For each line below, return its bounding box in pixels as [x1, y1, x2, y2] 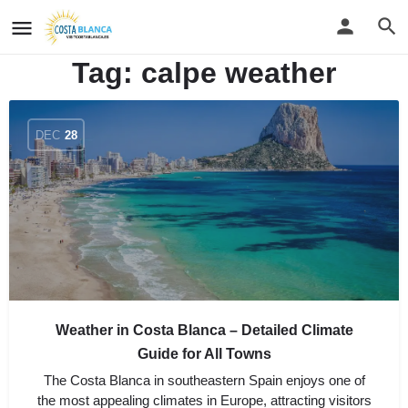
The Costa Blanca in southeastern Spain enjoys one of [43, 372, 365, 388]
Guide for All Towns [137, 346, 271, 362]
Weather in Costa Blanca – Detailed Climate [55, 322, 353, 338]
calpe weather [141, 56, 336, 89]
